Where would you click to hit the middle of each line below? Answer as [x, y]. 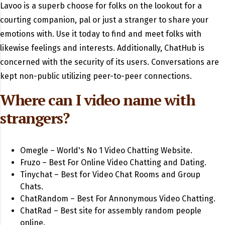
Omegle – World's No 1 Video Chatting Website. [106, 151]
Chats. [32, 187]
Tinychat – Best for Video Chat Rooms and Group [110, 175]
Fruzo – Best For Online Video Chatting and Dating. [113, 163]
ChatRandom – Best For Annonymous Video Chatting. [118, 199]
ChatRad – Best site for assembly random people [111, 211]
